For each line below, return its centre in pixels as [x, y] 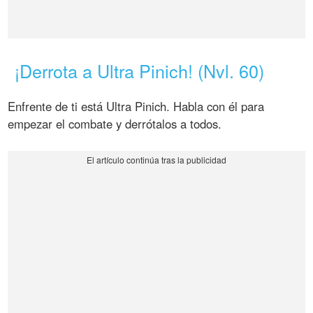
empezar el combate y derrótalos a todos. [115, 124]
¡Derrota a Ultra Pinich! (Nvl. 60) [140, 71]
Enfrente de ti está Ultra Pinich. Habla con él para [136, 107]
